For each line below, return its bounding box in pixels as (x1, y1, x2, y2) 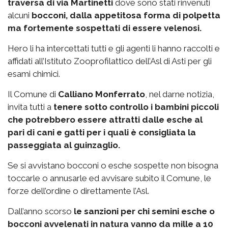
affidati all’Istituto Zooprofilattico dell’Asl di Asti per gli (8, 55, 212, 66)
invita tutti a (8, 101, 51, 112)
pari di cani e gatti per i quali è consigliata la (8, 127, 196, 137)
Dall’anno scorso (8, 206, 74, 216)
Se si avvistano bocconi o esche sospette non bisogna (8, 160, 218, 170)
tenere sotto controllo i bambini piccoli (51, 101, 219, 112)
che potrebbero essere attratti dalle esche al (8, 114, 203, 125)
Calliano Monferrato (58, 89, 145, 99)
